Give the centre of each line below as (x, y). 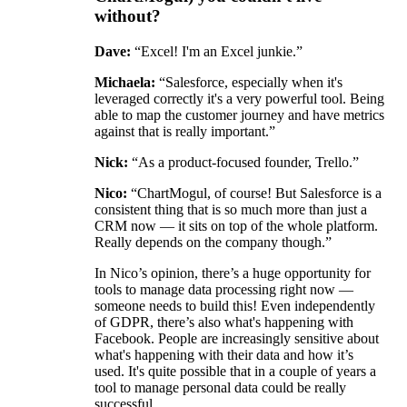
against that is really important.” (185, 131)
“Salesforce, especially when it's (249, 82)
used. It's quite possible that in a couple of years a (235, 371)
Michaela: (125, 82)
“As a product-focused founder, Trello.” (243, 162)
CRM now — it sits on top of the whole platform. (236, 225)
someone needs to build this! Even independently (235, 305)
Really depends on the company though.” (213, 242)
